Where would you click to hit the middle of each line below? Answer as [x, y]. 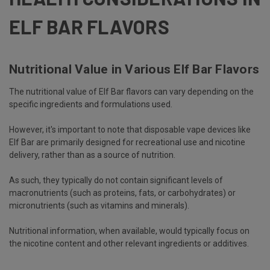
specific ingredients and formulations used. [91, 105]
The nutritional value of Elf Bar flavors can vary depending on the [131, 92]
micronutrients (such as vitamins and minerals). [100, 206]
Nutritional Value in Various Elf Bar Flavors [134, 70]
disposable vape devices [190, 130]
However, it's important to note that [77, 130]
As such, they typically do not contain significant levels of [116, 181]
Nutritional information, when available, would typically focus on [129, 231]
